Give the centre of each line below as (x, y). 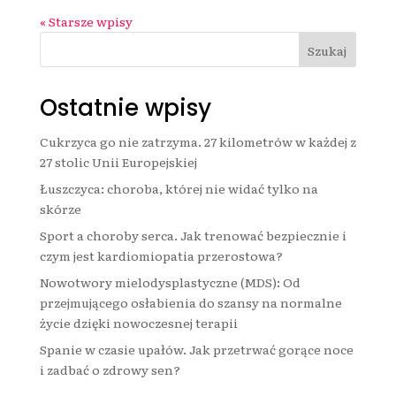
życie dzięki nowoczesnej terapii (138, 323)
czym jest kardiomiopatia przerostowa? (161, 256)
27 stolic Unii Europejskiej (118, 162)
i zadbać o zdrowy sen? (110, 370)
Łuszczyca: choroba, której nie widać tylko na (179, 189)
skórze (60, 209)
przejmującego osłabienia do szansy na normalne (190, 303)
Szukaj (327, 51)
